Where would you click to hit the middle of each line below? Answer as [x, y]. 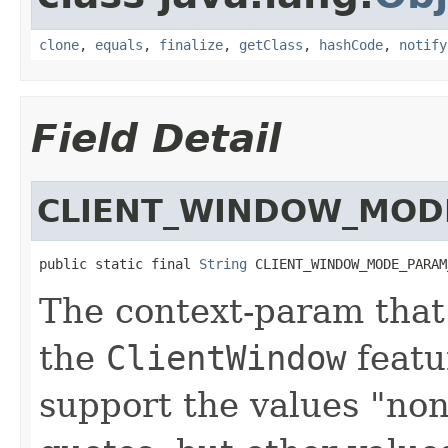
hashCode [351, 44]
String [223, 263]
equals [119, 44]
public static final [119, 263]
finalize [191, 44]
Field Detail [156, 138]
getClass [271, 44]
